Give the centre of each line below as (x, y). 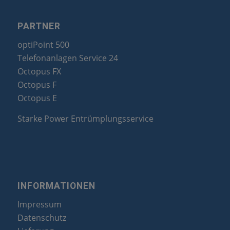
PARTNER (39, 26)
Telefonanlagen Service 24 (68, 58)
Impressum (39, 205)
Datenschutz (42, 218)
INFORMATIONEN (56, 186)
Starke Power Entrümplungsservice (85, 119)
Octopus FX (39, 72)
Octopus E (37, 98)
